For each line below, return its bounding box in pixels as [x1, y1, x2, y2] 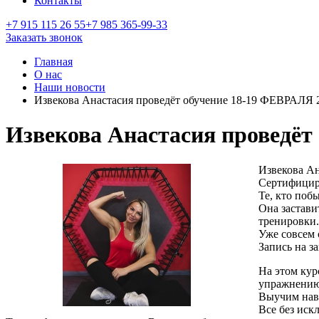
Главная [34, 56, 73, 68]
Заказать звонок [6, 31, 83, 43]
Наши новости [34, 81, 105, 93]
